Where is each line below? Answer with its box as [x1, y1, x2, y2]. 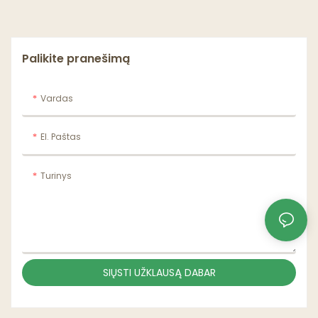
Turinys [40, 169, 72, 182]
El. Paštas [40, 131, 81, 143]
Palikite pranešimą [22, 50, 130, 67]
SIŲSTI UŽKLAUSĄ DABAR [102, 265, 216, 280]
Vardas [40, 92, 73, 104]
